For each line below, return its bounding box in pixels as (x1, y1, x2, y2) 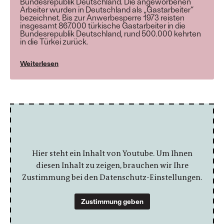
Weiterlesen (20, 59, 58, 68)
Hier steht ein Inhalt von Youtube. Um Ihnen (31, 148, 192, 159)
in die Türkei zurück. (20, 36, 88, 46)
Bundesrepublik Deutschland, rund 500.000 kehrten (20, 28, 201, 38)
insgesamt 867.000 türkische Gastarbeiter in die (20, 20, 185, 30)
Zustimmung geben (80, 197, 143, 206)
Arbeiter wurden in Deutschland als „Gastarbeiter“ (20, 4, 194, 14)
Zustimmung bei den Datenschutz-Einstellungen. (22, 172, 202, 183)
